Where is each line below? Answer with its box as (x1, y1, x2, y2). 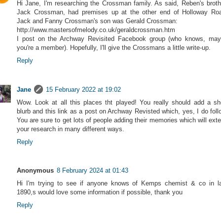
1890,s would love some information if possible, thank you (17, 188, 183, 196)
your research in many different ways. (17, 125, 124, 133)
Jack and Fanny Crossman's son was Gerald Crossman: (17, 17, 178, 25)
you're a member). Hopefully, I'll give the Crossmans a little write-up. (17, 43, 211, 51)
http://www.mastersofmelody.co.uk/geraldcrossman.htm (17, 26, 175, 34)
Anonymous (17, 167, 54, 175)
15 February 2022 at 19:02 (46, 85, 121, 93)
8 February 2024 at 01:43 (57, 167, 128, 175)
